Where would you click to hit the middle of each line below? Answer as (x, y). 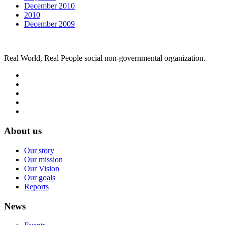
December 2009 (49, 24)
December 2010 (49, 6)
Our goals (40, 177)
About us (23, 131)
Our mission (43, 159)
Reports (36, 186)
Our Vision (42, 168)
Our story (39, 150)
